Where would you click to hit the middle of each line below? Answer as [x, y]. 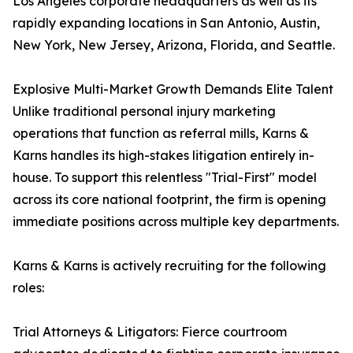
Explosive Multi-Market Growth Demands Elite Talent [173, 89]
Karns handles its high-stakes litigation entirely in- [163, 156]
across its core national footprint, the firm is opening [169, 200]
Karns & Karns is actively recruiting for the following [169, 266]
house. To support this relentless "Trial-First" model [165, 178]
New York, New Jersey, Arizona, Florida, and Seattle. [174, 45]
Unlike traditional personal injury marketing [144, 111]
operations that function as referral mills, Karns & [161, 134]
